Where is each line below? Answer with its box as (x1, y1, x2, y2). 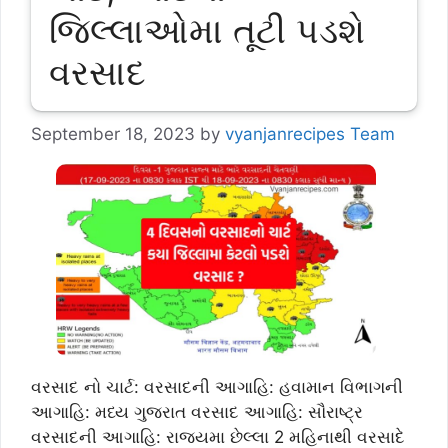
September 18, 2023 (31, 124, 195, 145)
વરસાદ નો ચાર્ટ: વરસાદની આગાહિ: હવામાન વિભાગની (31, 377, 403, 398)
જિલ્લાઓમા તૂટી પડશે (48, 9, 365, 52)
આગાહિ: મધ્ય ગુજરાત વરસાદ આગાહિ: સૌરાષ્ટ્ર (31, 402, 363, 423)
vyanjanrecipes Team (225, 124, 395, 145)
